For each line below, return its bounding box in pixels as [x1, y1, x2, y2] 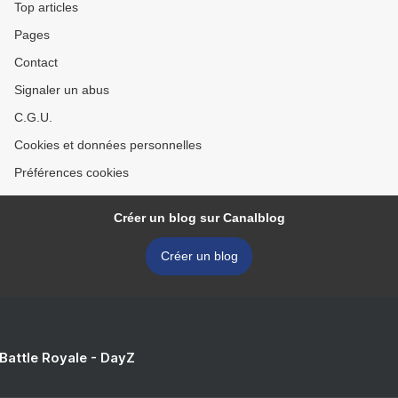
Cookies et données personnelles [14, 138, 202, 153]
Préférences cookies [14, 165, 129, 180]
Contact [14, 55, 58, 70]
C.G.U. [14, 110, 52, 125]
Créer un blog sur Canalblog [113, 211, 285, 226]
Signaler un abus [14, 83, 109, 98]
